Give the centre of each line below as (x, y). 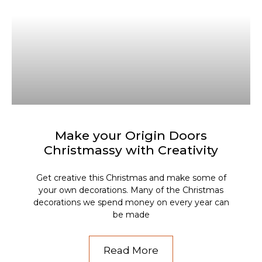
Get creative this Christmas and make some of (131, 177)
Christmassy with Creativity (131, 150)
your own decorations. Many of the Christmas (131, 190)
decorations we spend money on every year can (131, 202)
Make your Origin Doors (131, 135)
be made (131, 214)
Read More (131, 250)
